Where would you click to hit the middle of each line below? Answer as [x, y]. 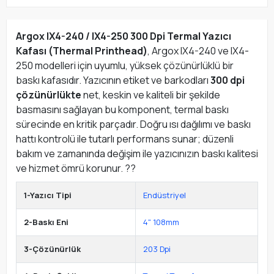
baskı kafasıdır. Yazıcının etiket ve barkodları [113, 80]
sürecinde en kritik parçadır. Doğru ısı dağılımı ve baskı [133, 124]
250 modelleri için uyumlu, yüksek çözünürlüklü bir [125, 66]
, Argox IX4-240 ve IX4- [198, 51]
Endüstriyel [165, 195]
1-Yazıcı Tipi [48, 195]
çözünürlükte [49, 95]
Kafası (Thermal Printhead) [82, 51]
